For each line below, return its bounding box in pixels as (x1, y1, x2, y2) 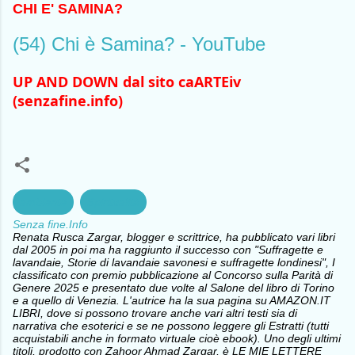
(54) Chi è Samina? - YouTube (13, 32, 265, 55)
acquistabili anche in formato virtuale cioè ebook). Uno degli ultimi (13, 331, 341, 345)
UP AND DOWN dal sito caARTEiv (13, 71, 241, 91)
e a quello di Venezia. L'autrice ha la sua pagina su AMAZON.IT (13, 293, 330, 307)
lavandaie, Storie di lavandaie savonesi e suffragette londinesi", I (13, 255, 335, 269)
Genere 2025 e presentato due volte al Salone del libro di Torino (13, 281, 334, 294)
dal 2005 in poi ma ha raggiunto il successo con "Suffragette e (13, 242, 323, 256)
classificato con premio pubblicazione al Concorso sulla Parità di (13, 268, 333, 281)
